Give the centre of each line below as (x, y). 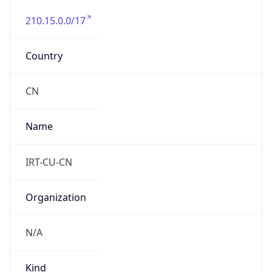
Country (44, 56)
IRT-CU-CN (49, 162)
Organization (56, 197)
